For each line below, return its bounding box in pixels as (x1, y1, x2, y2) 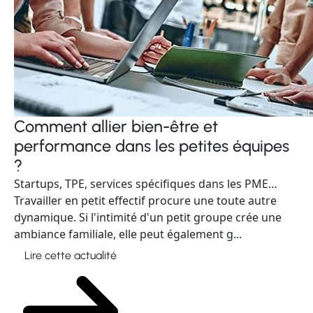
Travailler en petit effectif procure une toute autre (14, 193, 277, 208)
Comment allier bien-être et (14, 117, 218, 136)
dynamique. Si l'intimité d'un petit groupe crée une (14, 210, 282, 225)
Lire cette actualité (24, 249, 117, 262)
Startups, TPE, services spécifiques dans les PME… (14, 176, 277, 191)
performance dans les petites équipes (14, 136, 289, 156)
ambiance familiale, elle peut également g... (14, 226, 242, 242)
